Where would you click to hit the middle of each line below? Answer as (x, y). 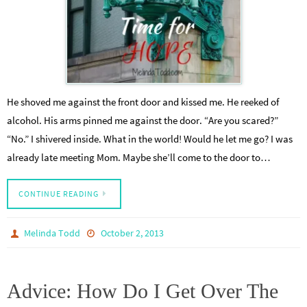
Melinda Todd (52, 233)
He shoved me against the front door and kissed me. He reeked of (143, 101)
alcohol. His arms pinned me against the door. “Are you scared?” (143, 120)
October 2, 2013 (132, 233)
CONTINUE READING (59, 193)
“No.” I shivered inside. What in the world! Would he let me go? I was (150, 138)
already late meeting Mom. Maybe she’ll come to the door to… (139, 157)
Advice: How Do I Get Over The (143, 291)
